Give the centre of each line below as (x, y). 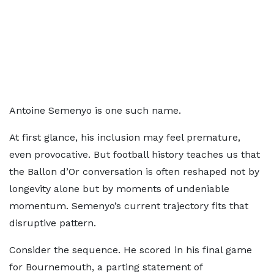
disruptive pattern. (53, 223)
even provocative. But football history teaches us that (135, 154)
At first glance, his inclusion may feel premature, (125, 137)
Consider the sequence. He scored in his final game (131, 250)
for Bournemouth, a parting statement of (106, 267)
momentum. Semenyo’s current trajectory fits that (129, 206)
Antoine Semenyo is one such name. (95, 110)
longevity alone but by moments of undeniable (119, 189)
